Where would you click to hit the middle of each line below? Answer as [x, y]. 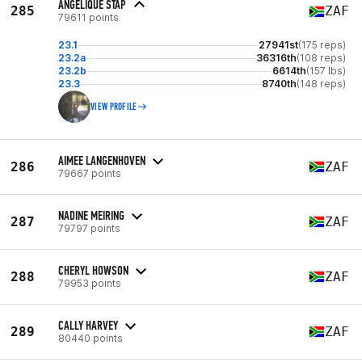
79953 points [90, 283]
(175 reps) [322, 45]
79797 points [89, 228]
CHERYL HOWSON [93, 270]
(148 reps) [321, 84]
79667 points [90, 173]
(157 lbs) [326, 71]
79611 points [88, 17]
